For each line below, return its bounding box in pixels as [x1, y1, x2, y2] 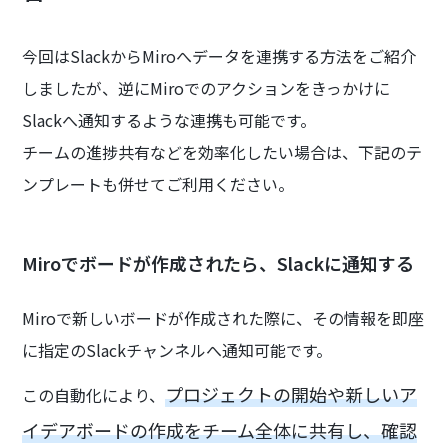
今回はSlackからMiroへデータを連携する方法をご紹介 [22, 43, 417, 68]
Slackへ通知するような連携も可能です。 [22, 107, 317, 132]
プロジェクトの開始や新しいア [165, 380, 418, 407]
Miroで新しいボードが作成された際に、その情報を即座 [22, 305, 425, 330]
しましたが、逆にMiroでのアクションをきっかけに [22, 75, 391, 100]
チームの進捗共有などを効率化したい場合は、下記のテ [22, 139, 423, 164]
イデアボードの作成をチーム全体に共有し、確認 [22, 416, 418, 443]
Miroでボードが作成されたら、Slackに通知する [22, 249, 415, 276]
